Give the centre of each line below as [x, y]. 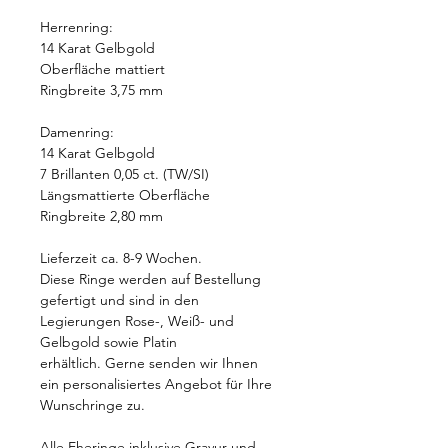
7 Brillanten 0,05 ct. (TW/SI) [124, 174]
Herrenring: [78, 27]
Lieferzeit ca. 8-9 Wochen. [121, 258]
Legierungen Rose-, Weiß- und [137, 321]
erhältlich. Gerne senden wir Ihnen [149, 363]
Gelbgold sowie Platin [108, 342]
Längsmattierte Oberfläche [125, 195]
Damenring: [77, 132]
